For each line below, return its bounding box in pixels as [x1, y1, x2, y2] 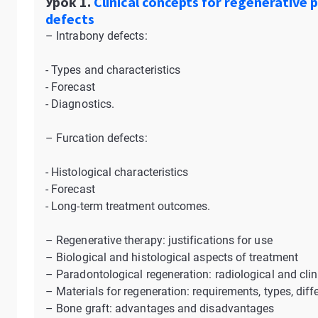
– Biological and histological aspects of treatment [45, 251, 298, 264]
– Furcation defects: [45, 131, 148, 145]
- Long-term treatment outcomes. [45, 199, 211, 213]
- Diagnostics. [45, 97, 115, 111]
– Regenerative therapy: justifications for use [45, 234, 273, 247]
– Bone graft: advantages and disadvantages [45, 302, 275, 315]
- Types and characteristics [45, 63, 181, 77]
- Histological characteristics [45, 165, 189, 179]
